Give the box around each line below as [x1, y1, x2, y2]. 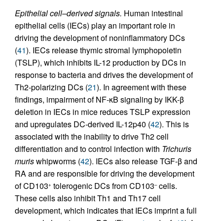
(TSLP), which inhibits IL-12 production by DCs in [15, 57, 186, 69]
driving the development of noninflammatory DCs [15, 32, 185, 44]
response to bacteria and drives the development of [15, 69, 193, 81]
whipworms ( [34, 155, 80, 167]
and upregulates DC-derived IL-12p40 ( [15, 118, 150, 130]
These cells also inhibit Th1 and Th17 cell [15, 192, 161, 204]
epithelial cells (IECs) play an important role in [15, 20, 175, 32]
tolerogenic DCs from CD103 [51, 180, 154, 192]
